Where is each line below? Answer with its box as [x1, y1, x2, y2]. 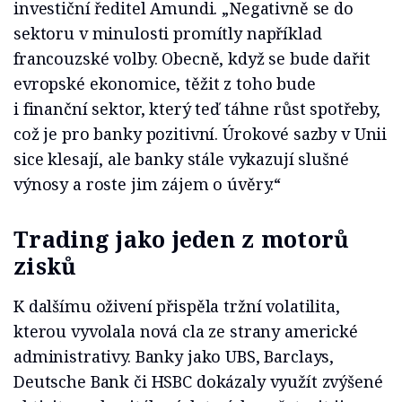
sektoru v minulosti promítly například [13, 22, 322, 45]
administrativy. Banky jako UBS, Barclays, [13, 345, 335, 368]
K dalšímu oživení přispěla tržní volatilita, [13, 295, 340, 318]
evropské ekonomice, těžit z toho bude [13, 73, 316, 95]
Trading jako [13, 223, 172, 255]
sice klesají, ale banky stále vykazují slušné [13, 148, 349, 170]
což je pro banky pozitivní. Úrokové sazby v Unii [13, 123, 388, 145]
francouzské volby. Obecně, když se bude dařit [13, 48, 371, 70]
